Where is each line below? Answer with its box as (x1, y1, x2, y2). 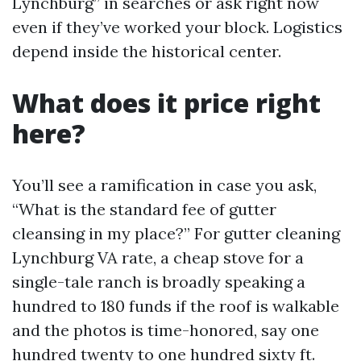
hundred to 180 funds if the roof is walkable (12, 296, 339, 316)
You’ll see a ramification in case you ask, (12, 175, 317, 195)
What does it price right (12, 85, 321, 120)
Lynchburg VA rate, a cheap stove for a (12, 247, 304, 268)
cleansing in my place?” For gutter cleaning (12, 223, 340, 243)
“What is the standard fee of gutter (12, 199, 276, 219)
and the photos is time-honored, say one (12, 320, 319, 340)
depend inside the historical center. (12, 41, 281, 61)
